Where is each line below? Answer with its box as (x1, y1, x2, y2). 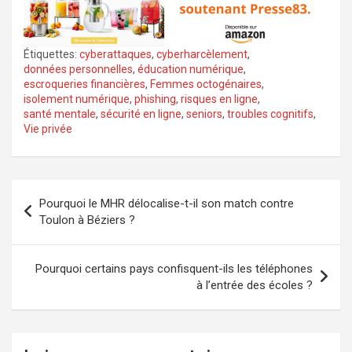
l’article (11, 229, 79, 253)
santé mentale (24, 107, 96, 120)
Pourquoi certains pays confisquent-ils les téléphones (35, 261, 313, 276)
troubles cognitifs (227, 107, 313, 120)
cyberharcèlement (156, 47, 247, 60)
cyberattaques (79, 47, 152, 60)
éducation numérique (137, 62, 244, 75)
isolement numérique (24, 92, 130, 105)
